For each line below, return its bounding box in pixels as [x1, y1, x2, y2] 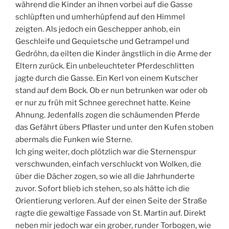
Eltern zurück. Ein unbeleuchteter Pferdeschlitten [15, 61, 194, 71]
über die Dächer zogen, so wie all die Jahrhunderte [15, 172, 195, 181]
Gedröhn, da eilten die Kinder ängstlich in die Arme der [15, 49, 212, 59]
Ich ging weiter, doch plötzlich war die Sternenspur [15, 147, 196, 157]
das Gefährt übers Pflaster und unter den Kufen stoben [15, 123, 214, 132]
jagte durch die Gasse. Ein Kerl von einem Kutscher [15, 74, 198, 83]
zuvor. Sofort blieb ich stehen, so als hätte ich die [15, 184, 190, 194]
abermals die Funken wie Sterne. [15, 135, 132, 145]
